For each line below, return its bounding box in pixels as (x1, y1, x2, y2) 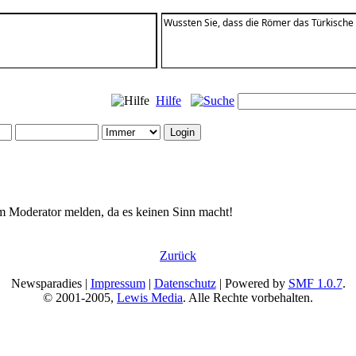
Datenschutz (153, 277, 216, 290)
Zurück (160, 248, 196, 262)
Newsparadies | (10, 277, 91, 290)
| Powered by (215, 277, 288, 290)
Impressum (90, 277, 145, 290)
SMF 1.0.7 (288, 277, 342, 290)
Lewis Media (117, 291, 183, 304)
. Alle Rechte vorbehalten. (183, 291, 313, 304)
